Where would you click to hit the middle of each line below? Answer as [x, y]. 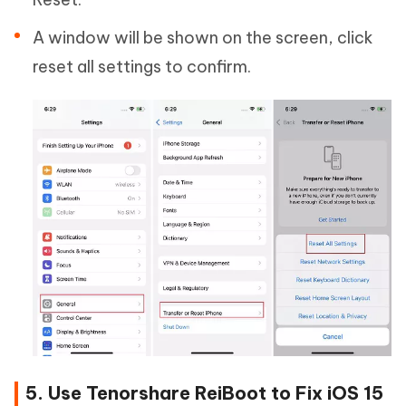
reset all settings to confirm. [142, 67]
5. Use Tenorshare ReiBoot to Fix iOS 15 [204, 392]
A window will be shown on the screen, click [203, 38]
